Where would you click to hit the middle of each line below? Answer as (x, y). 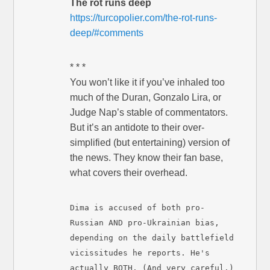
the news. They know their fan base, (147, 157)
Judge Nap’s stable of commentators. (149, 112)
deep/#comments (107, 33)
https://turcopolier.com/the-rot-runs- (144, 17)
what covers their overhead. (129, 172)
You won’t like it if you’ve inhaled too (148, 82)
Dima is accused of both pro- (138, 207)
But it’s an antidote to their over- (137, 127)
